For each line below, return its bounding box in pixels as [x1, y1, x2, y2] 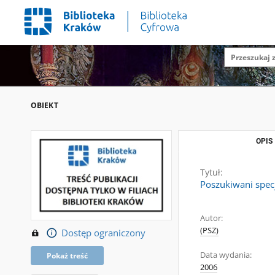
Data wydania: [200, 250, 252, 260]
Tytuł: [200, 166, 223, 178]
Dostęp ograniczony [61, 226, 145, 239]
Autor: [200, 213, 223, 223]
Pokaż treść [47, 250, 88, 261]
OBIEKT [31, 100, 58, 110]
